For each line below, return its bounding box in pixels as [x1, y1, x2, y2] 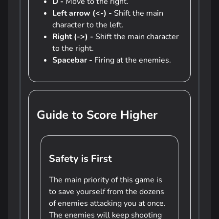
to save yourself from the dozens [49, 186, 164, 197]
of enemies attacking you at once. [49, 198, 166, 209]
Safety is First [49, 152, 112, 165]
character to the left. [52, 20, 124, 30]
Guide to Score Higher [37, 107, 157, 123]
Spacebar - [52, 55, 92, 66]
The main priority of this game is [49, 175, 162, 185]
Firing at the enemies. [92, 55, 171, 66]
